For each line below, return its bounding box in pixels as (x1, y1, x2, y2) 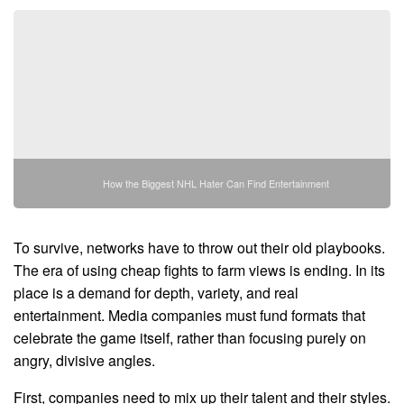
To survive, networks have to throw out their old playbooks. (14, 237, 385, 259)
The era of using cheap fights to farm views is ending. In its (14, 260, 385, 281)
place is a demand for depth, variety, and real (14, 282, 298, 304)
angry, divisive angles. (14, 350, 155, 372)
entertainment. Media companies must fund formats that (14, 305, 365, 326)
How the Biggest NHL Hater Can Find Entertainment (102, 176, 329, 191)
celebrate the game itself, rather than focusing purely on (14, 327, 366, 349)
